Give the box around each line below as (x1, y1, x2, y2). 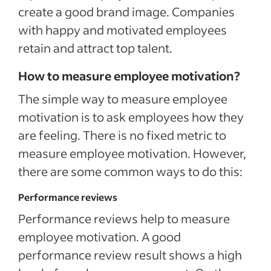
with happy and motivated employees (18, 22, 227, 38)
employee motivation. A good (18, 229, 181, 244)
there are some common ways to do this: (18, 163, 243, 179)
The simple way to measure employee (18, 91, 227, 106)
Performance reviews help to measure (18, 211, 230, 226)
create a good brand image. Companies (18, 4, 235, 19)
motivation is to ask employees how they (18, 109, 244, 125)
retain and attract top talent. (18, 40, 172, 56)
